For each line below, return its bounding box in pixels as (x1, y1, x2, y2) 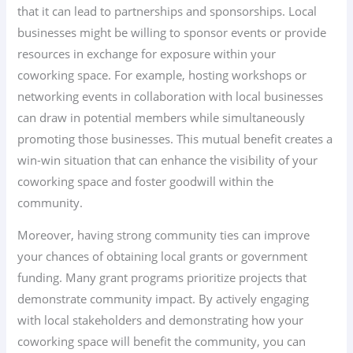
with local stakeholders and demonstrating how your (17, 312, 304, 329)
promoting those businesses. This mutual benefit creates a (17, 130, 333, 147)
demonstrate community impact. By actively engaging (17, 291, 310, 307)
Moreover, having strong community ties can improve (17, 227, 310, 243)
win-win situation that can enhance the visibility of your (17, 151, 318, 168)
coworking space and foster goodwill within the (17, 173, 274, 189)
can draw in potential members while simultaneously (17, 109, 306, 125)
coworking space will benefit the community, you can (17, 333, 307, 350)
